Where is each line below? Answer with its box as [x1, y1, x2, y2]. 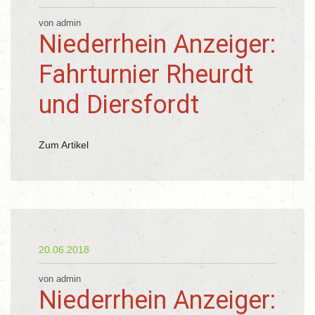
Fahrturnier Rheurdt [39, 60, 253, 89]
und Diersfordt [39, 90, 199, 120]
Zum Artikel [39, 139, 89, 150]
